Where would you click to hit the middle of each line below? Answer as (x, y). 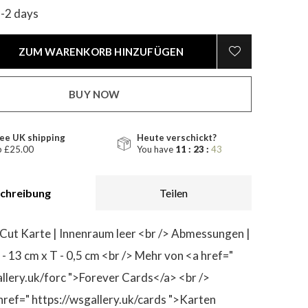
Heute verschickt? (177, 137)
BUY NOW (95, 94)
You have (156, 149)
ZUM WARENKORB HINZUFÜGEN (101, 52)
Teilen (174, 193)
